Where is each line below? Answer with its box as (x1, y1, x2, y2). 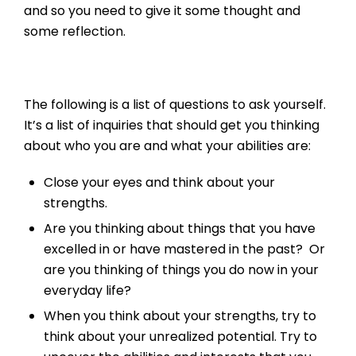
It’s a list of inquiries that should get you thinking (24, 116, 319, 135)
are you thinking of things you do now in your (44, 261, 319, 280)
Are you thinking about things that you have (44, 219, 315, 238)
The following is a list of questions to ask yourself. (24, 95, 326, 114)
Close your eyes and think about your (44, 173, 275, 192)
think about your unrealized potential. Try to (44, 327, 317, 346)
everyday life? (44, 281, 131, 300)
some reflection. (24, 22, 126, 41)
